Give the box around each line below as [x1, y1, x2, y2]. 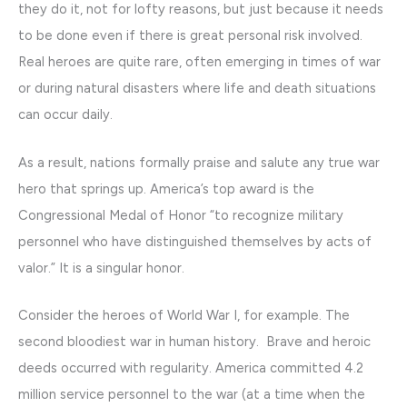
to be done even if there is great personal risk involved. [18, 27, 362, 45]
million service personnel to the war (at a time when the [18, 386, 365, 403]
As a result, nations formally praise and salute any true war [18, 154, 380, 171]
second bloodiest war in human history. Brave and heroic [18, 333, 371, 351]
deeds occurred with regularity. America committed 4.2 [18, 360, 363, 377]
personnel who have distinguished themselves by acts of [18, 233, 372, 250]
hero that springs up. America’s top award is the [18, 180, 314, 197]
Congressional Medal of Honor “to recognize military [18, 206, 343, 223]
